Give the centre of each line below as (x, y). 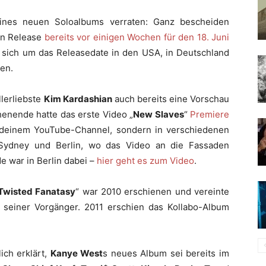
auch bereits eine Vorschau (171, 99)
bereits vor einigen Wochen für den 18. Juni (137, 37)
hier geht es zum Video (145, 161)
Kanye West (77, 253)
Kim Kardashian (78, 99)
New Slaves (159, 114)
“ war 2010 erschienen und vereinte (153, 191)
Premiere (210, 114)
